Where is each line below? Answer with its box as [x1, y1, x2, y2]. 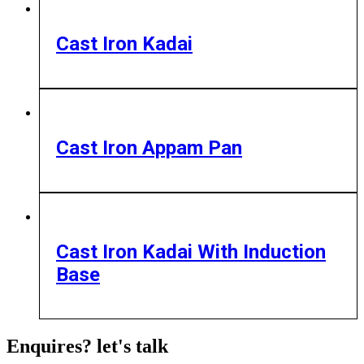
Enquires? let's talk [6, 335, 168, 357]
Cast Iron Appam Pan [56, 136, 242, 160]
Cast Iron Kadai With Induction [56, 240, 326, 263]
